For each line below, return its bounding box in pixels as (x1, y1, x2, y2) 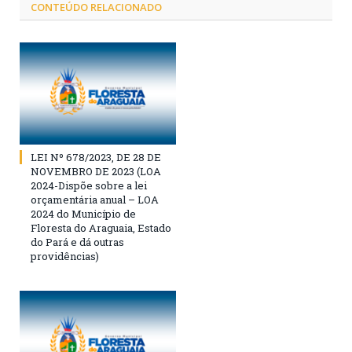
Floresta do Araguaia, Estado (31, 221, 171, 236)
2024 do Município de (31, 207, 136, 222)
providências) (31, 249, 99, 264)
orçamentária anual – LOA (31, 192, 159, 207)
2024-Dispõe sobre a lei (31, 178, 147, 193)
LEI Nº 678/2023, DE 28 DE (31, 150, 161, 165)
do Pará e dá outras (31, 235, 124, 250)
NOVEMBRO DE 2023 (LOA (31, 164, 161, 179)
